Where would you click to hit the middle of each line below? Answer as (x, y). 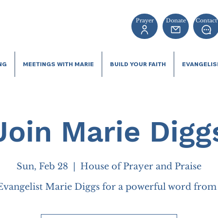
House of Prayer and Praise (141, 167)
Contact (206, 20)
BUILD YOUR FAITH (138, 64)
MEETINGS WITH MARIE (58, 64)
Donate (176, 20)
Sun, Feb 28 (42, 167)
